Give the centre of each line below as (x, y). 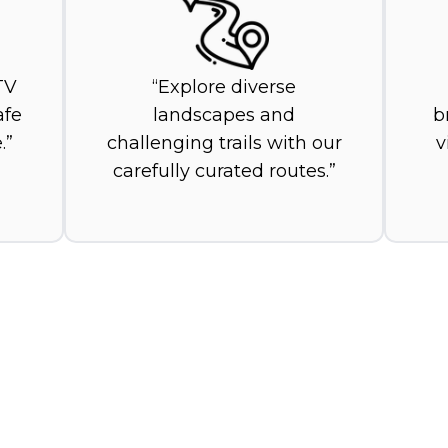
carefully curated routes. (220, 171)
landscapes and (224, 115)
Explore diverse (227, 87)
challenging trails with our (224, 143)
